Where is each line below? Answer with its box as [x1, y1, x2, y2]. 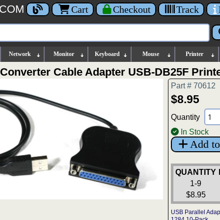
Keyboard [95, 51, 120, 57]
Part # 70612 [171, 82, 216, 90]
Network [9, 51, 31, 57]
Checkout [113, 4, 151, 15]
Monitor [53, 51, 74, 57]
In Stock [179, 128, 209, 136]
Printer [186, 51, 204, 57]
